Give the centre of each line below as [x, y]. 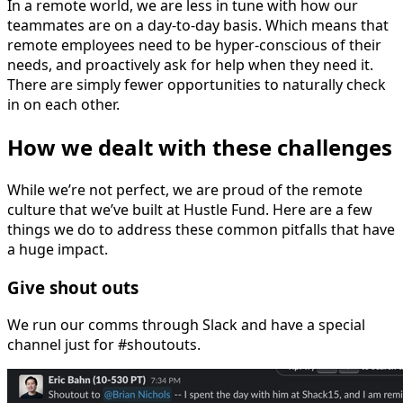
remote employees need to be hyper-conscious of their [194, 45]
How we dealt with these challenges [200, 147]
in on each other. [63, 105]
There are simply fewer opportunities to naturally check [197, 85]
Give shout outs [73, 287]
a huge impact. [58, 249]
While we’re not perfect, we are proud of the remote [185, 189]
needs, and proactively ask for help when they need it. [190, 65]
